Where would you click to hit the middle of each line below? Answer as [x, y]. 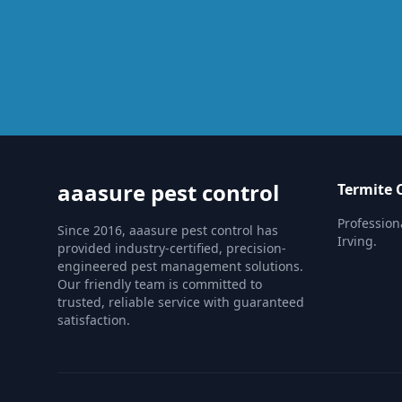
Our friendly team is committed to [160, 284]
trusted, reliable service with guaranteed [181, 302]
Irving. [357, 241]
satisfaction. [94, 320]
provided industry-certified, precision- [172, 248]
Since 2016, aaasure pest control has [168, 230]
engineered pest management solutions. [180, 266]
